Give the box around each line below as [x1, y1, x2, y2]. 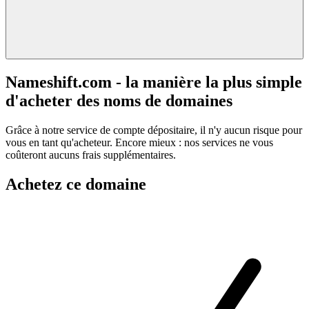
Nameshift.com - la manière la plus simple [6, 72, 302, 91]
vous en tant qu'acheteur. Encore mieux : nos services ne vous [6, 136, 273, 148]
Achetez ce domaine [6, 175, 146, 193]
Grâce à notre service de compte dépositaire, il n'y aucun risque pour [6, 123, 302, 136]
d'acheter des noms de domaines [6, 91, 232, 110]
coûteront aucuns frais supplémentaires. [6, 148, 176, 161]
